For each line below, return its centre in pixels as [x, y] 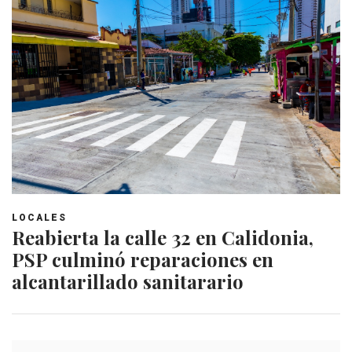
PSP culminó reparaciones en [143, 259]
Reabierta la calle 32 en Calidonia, [163, 237]
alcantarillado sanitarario [128, 281]
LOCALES [39, 217]
